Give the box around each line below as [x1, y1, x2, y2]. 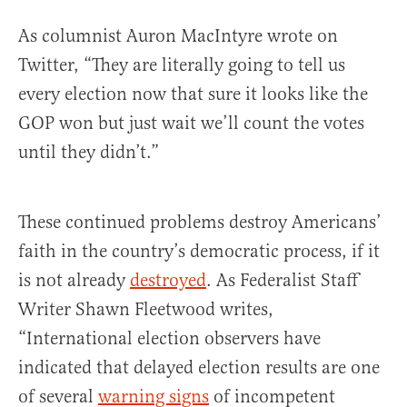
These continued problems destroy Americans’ [18, 211, 382, 234]
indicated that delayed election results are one [18, 356, 380, 380]
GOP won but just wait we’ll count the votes [18, 112, 364, 135]
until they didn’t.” [18, 141, 159, 164]
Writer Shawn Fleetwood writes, [18, 298, 273, 322]
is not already [18, 269, 130, 293]
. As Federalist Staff [206, 269, 358, 293]
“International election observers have [18, 327, 321, 351]
